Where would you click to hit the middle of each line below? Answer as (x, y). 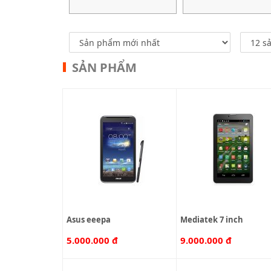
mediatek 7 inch (216, 220)
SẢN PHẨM (104, 67)
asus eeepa (91, 220)
